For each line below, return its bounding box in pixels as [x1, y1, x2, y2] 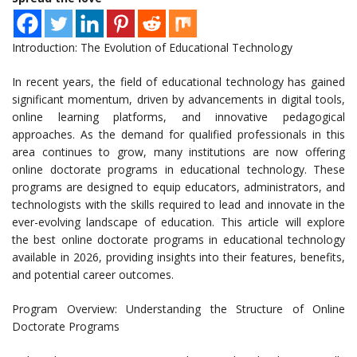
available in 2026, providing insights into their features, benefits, [12, 249, 345, 265]
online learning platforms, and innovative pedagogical [12, 109, 345, 125]
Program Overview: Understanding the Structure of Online [12, 301, 345, 317]
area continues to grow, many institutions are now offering [12, 144, 345, 160]
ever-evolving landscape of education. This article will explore [12, 214, 345, 230]
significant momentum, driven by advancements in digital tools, [12, 92, 345, 108]
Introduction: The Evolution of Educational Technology [12, 40, 292, 56]
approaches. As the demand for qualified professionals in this [12, 127, 345, 143]
